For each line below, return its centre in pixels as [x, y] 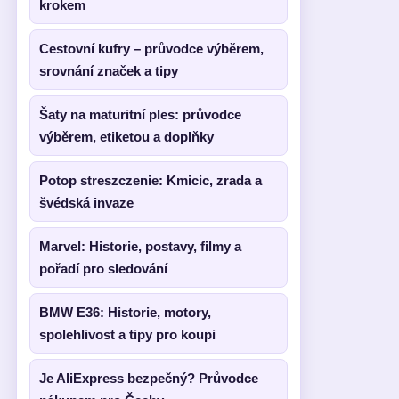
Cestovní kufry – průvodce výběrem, [151, 49]
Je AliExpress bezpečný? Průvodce [149, 378]
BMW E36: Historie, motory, [125, 312]
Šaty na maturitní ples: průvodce [140, 114]
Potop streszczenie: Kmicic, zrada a [151, 180]
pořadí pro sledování [103, 269]
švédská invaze [86, 203]
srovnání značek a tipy [109, 71]
